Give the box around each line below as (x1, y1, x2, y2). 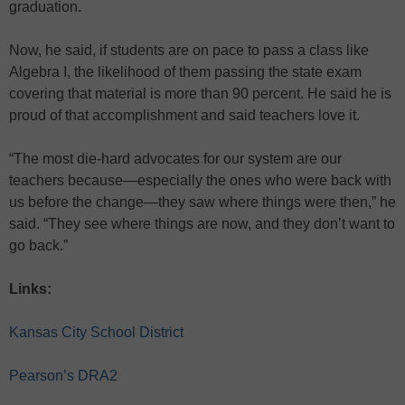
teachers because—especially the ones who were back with (9, 172, 391, 188)
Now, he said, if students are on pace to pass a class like (9, 42, 369, 58)
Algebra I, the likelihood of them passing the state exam (9, 63, 362, 80)
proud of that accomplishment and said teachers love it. (9, 107, 360, 123)
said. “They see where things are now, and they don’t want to (9, 215, 395, 231)
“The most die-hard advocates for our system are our (9, 150, 342, 166)
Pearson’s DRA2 (9, 367, 118, 383)
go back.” (9, 237, 68, 253)
